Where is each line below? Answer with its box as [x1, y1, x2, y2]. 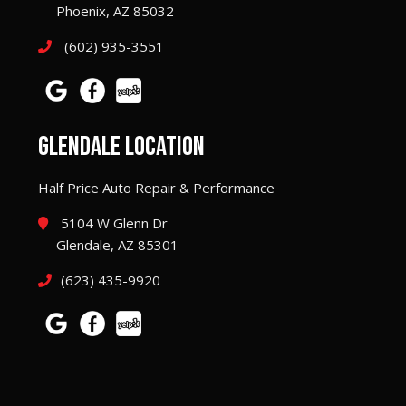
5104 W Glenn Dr [57, 213, 168, 232]
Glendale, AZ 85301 [56, 235, 179, 254]
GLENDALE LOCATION [38, 130, 205, 163]
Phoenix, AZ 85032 [56, 2, 174, 21]
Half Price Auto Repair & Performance [38, 178, 275, 197]
